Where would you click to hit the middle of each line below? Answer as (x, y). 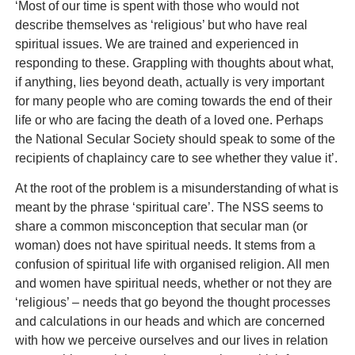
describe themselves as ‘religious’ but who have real (161, 25)
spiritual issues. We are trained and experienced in (157, 44)
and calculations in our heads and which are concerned (170, 322)
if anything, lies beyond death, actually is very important (169, 82)
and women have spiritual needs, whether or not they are (173, 284)
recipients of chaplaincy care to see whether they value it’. (176, 158)
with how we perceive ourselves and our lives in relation (171, 341)
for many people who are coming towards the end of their (173, 101)
